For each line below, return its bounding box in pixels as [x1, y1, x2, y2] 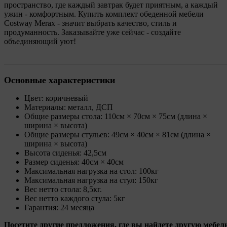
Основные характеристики [4, 74, 115, 85]
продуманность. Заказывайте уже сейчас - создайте [4, 27, 181, 36]
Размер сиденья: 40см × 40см [24, 157, 124, 166]
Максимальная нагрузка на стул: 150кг [24, 175, 158, 184]
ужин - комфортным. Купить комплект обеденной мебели [4, 9, 204, 18]
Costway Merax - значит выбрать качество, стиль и [4, 18, 177, 27]
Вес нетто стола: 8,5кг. [24, 184, 102, 194]
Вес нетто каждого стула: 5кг [24, 194, 125, 203]
